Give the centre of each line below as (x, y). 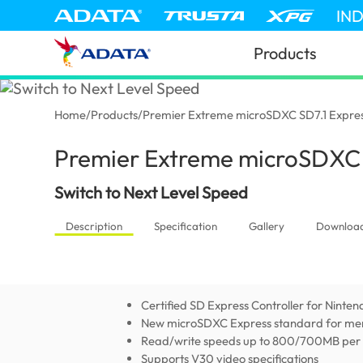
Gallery (266, 226)
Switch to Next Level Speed (152, 192)
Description (94, 226)
